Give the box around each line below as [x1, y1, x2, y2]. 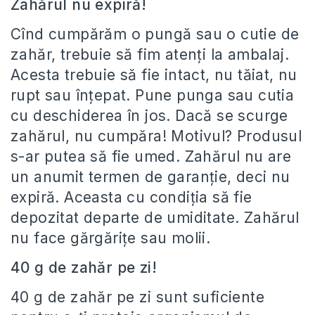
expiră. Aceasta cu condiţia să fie [11, 188, 252, 206]
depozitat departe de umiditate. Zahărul [11, 209, 300, 226]
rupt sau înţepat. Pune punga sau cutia [11, 86, 295, 104]
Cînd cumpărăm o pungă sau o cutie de [11, 25, 300, 43]
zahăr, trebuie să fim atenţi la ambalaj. [11, 46, 289, 63]
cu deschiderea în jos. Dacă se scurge [11, 107, 288, 124]
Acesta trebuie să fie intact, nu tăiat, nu [11, 66, 297, 84]
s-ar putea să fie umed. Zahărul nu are [11, 148, 292, 165]
